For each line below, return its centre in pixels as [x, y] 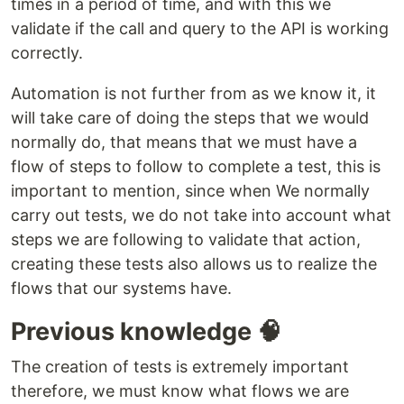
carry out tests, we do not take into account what [201, 216]
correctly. [47, 53]
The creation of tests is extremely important [180, 367]
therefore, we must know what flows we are [180, 391]
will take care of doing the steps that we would [190, 118]
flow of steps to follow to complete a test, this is [196, 167]
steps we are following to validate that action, [186, 240]
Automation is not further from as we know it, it [193, 94]
